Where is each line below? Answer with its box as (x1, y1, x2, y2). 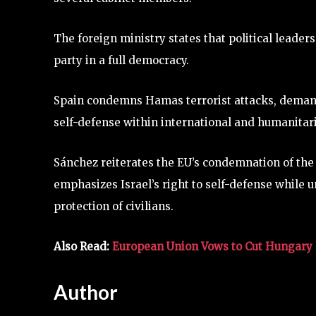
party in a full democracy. (54, 54, 189, 68)
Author (54, 280, 118, 305)
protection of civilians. (54, 200, 174, 214)
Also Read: (54, 240, 112, 254)
